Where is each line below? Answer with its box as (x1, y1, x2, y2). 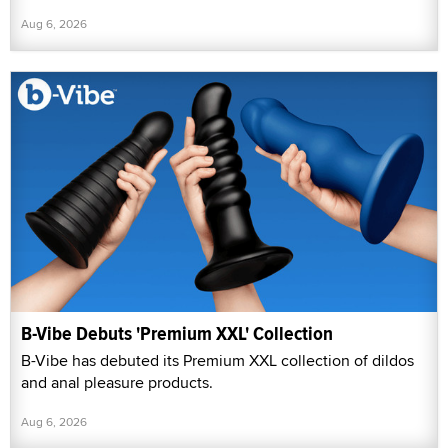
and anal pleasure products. (21, 370, 213, 394)
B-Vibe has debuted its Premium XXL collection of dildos (21, 348, 414, 372)
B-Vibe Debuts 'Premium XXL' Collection (21, 318, 333, 348)
